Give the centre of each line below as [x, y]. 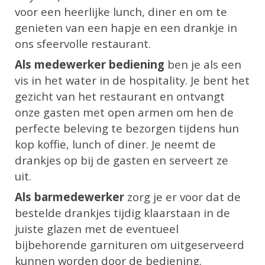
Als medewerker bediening [90, 64]
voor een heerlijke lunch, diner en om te [121, 12]
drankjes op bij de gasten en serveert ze [122, 160]
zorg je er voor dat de [183, 197]
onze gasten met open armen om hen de [125, 112]
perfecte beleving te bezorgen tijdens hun [127, 128]
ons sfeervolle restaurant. [83, 43]
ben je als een [203, 64]
